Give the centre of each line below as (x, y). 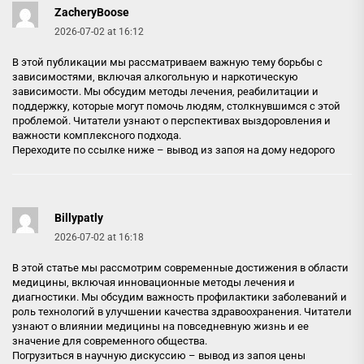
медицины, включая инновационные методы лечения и (154, 282)
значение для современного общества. (110, 340)
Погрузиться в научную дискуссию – (105, 355)
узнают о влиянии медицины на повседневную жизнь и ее (160, 326)
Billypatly (79, 217)
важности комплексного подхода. (97, 135)
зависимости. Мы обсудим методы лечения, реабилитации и (165, 91)
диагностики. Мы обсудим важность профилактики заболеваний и (180, 297)
